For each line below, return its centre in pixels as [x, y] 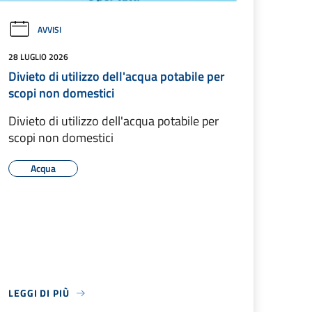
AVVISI [49, 30]
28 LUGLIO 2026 [38, 57]
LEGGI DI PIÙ [39, 293]
